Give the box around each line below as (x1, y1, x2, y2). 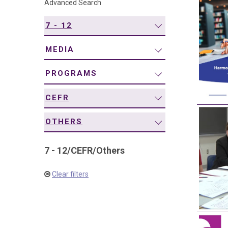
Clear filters (52, 170, 89, 179)
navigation (31, 7, 67, 17)
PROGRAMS (45, 69, 97, 78)
